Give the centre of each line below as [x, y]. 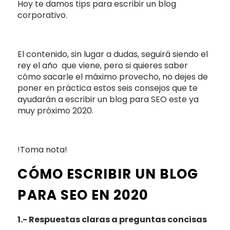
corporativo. [44, 15]
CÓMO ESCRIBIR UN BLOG [108, 174]
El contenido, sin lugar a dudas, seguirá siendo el [113, 54]
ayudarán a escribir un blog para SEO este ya [108, 99]
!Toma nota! [43, 149]
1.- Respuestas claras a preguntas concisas [112, 219]
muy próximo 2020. [57, 110]
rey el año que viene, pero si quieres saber [103, 65]
